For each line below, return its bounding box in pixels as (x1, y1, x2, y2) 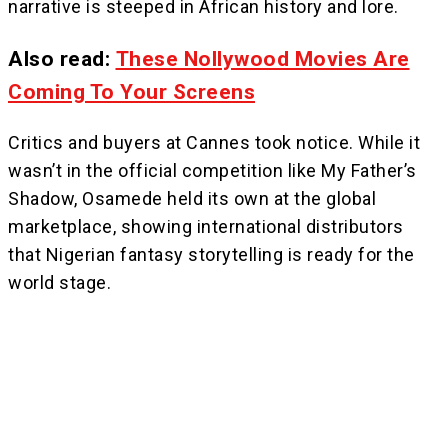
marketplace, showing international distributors (8, 216, 404, 238)
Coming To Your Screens (8, 78, 255, 104)
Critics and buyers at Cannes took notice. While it (8, 132, 420, 154)
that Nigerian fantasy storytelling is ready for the (8, 244, 415, 266)
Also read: (8, 45, 116, 71)
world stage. (8, 272, 111, 294)
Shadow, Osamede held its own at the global (8, 188, 376, 210)
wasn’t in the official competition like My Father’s (8, 160, 417, 182)
